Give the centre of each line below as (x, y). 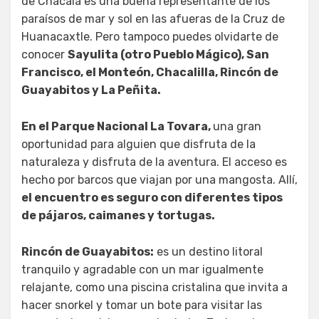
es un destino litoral (208, 251)
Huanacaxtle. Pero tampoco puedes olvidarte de (150, 36)
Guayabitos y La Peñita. (91, 90)
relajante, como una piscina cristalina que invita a (155, 287)
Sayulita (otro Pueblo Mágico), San (168, 54)
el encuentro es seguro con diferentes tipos (152, 197)
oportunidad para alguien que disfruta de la (138, 144)
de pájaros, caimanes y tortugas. (118, 215)
